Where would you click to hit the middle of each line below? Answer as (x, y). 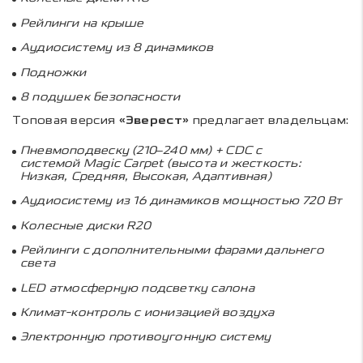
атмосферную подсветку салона (152, 288)
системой (52, 163)
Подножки (53, 72)
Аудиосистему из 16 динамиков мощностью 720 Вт (181, 201)
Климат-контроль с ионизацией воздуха (147, 312)
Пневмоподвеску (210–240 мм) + (123, 150)
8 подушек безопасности (100, 96)
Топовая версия (66, 120)
